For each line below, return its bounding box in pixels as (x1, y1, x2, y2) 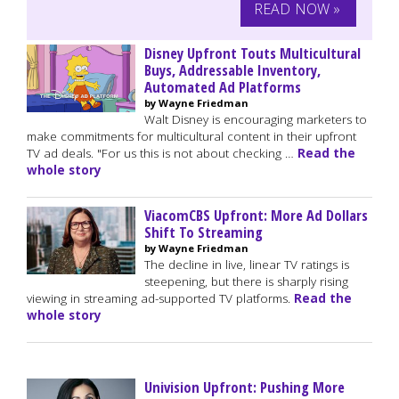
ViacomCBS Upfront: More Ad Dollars (144, 205, 368, 225)
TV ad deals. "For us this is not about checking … (27, 145, 297, 161)
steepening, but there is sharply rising (144, 273, 348, 289)
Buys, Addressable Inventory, (144, 60, 321, 80)
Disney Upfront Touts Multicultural (144, 43, 361, 63)
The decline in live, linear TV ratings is (144, 256, 349, 273)
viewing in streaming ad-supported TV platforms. (27, 290, 294, 306)
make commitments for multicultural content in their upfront (27, 128, 356, 144)
